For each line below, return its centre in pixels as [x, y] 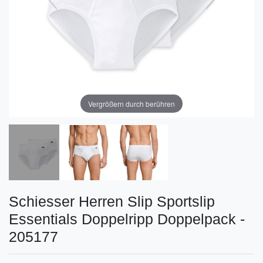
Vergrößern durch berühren [131, 103]
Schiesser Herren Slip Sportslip [112, 201]
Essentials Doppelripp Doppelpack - [127, 219]
